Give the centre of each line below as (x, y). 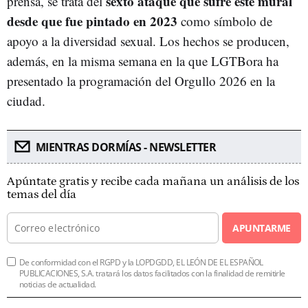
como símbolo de (225, 21)
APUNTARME (262, 228)
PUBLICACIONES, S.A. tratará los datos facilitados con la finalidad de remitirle (152, 273)
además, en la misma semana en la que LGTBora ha (143, 60)
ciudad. (26, 100)
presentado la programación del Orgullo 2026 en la (141, 80)
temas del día (42, 194)
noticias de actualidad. (58, 284)
